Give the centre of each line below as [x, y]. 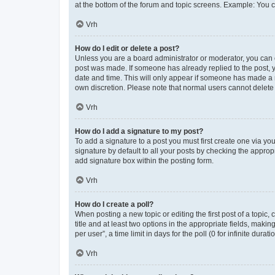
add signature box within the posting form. [144, 161]
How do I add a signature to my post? [139, 131]
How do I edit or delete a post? [127, 48]
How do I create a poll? [114, 204]
